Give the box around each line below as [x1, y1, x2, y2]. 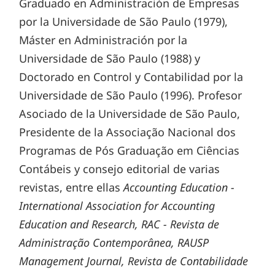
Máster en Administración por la [19, 33, 188, 48]
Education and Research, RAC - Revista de [19, 217, 220, 232]
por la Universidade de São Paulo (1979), [19, 14, 228, 29]
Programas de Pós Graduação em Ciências [19, 143, 240, 158]
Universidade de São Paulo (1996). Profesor [19, 88, 242, 103]
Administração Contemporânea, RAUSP [19, 235, 209, 250]
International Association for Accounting [19, 198, 215, 214]
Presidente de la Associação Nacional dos [19, 125, 236, 140]
